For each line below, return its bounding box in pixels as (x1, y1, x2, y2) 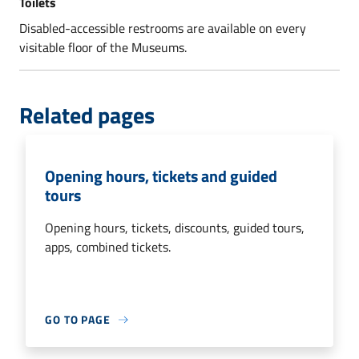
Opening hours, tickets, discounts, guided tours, (45, 218, 305, 237)
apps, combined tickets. (45, 237, 171, 256)
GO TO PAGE (45, 311, 111, 328)
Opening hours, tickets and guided (45, 163, 277, 188)
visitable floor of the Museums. (19, 38, 187, 57)
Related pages (19, 98, 155, 132)
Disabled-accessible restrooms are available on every (19, 18, 306, 38)
